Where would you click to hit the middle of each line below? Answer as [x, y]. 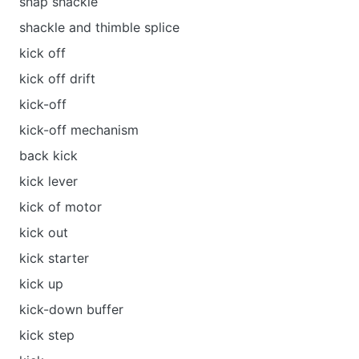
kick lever [48, 181]
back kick [48, 155]
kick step [47, 335]
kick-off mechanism [79, 130]
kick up [41, 284]
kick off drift [57, 79]
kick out [44, 232]
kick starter [54, 258]
